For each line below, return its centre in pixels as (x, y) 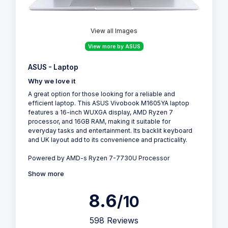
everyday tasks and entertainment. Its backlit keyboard (110, 131)
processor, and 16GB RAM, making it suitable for (99, 122)
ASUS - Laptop (53, 67)
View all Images (114, 31)
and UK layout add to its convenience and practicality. (108, 140)
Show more (46, 174)
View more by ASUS (114, 47)
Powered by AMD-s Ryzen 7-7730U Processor (99, 158)
